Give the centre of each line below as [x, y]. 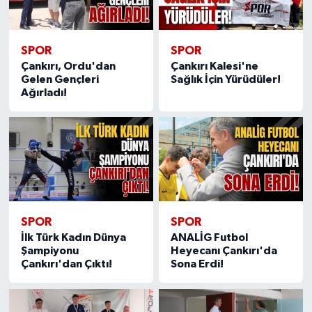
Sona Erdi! [197, 264]
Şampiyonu [49, 251]
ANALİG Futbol [210, 238]
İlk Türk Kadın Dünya [73, 238]
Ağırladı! [44, 92]
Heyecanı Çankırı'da [224, 251]
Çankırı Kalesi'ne [215, 66]
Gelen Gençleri [60, 79]
